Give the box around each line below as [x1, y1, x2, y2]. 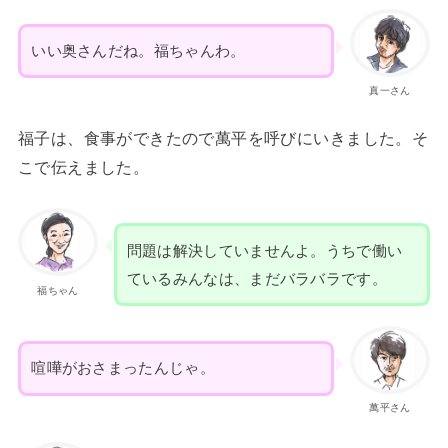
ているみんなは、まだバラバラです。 [126, 270, 387, 287]
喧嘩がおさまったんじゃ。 [31, 360, 215, 377]
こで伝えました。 [17, 158, 150, 177]
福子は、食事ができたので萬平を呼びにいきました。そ [17, 129, 429, 148]
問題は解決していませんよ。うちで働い [126, 242, 403, 259]
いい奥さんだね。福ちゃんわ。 [31, 42, 246, 59]
